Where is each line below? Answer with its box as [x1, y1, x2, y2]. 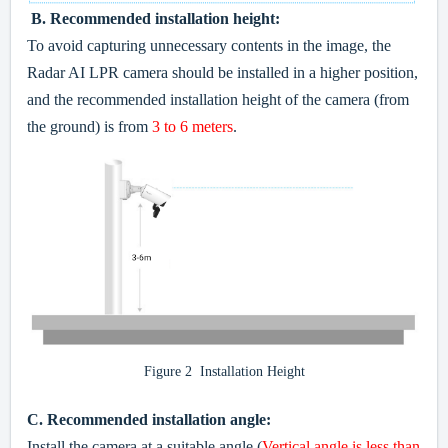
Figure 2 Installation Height [143, 364, 305, 380]
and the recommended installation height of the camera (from [27, 90, 409, 108]
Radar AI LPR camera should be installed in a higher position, [27, 63, 418, 81]
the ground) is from [27, 117, 148, 135]
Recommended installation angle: [47, 411, 275, 429]
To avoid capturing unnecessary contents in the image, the [27, 36, 391, 54]
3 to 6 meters [148, 117, 233, 135]
